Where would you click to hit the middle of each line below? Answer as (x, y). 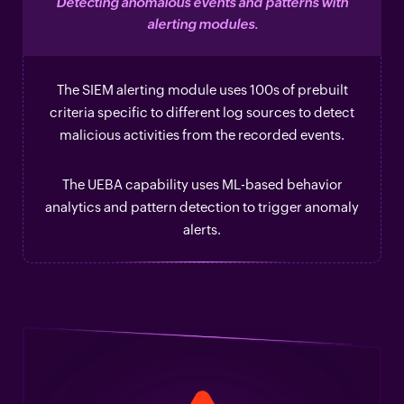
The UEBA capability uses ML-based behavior (202, 185)
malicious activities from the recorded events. (202, 135)
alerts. (202, 230)
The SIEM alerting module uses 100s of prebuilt (202, 90)
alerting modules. (202, 24)
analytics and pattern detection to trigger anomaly (202, 207)
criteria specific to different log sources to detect (202, 113)
